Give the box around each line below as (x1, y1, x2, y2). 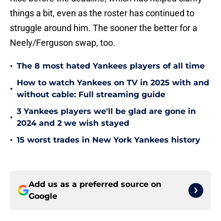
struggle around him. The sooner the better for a (10, 23, 197, 34)
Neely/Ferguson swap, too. (10, 37, 115, 48)
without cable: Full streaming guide (17, 90, 165, 100)
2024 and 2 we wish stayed (17, 118, 129, 128)
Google (29, 191, 57, 201)
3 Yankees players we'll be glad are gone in (17, 107, 196, 116)
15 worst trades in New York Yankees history (17, 135, 200, 145)
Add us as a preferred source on (29, 180, 161, 189)
